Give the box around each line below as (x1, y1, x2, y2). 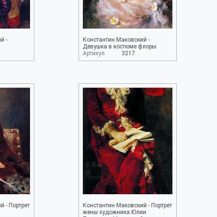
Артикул (82, 50, 105, 57)
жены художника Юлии (82, 209, 146, 216)
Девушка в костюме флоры (82, 43, 156, 50)
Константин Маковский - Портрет (82, 202, 172, 209)
